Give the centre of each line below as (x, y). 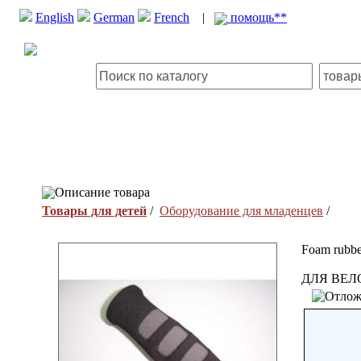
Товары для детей (94, 211)
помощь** (257, 17)
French (172, 17)
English (55, 17)
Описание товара (102, 192)
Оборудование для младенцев (241, 211)
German (114, 17)
